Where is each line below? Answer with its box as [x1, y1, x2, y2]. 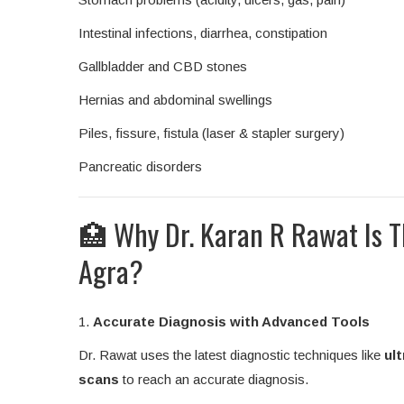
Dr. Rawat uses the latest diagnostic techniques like [78, 347, 384, 363]
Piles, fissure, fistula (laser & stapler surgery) [78, 125, 344, 142]
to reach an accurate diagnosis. [119, 372, 308, 388]
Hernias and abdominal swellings [78, 92, 272, 108]
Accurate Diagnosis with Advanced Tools [93, 314, 370, 330]
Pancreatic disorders [78, 159, 202, 175]
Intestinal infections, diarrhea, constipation [78, 25, 327, 41]
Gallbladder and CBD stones [78, 59, 247, 75]
